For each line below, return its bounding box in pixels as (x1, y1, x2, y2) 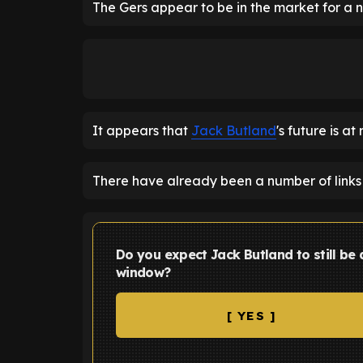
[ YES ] (226, 307, 277, 323)
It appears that (92, 122, 191, 139)
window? (116, 264, 171, 280)
